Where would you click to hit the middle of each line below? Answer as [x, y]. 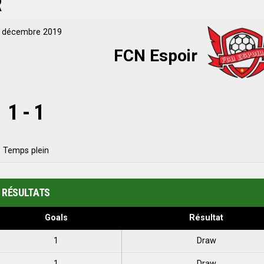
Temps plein [26, 151]
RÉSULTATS [26, 192]
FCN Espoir [158, 55]
